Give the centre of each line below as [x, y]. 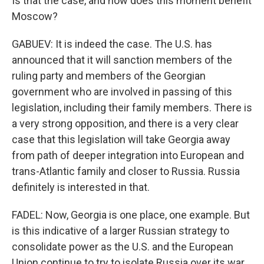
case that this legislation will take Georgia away [121, 139]
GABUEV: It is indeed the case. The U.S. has [112, 44]
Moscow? [35, 16]
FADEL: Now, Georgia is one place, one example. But [131, 215]
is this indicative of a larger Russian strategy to [121, 231]
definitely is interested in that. [81, 187]
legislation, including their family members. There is [132, 108]
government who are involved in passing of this [122, 92]
